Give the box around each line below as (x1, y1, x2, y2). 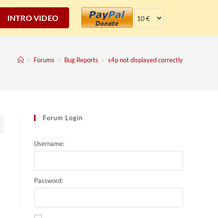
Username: (34, 139, 64, 147)
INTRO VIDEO (7, 13, 58, 22)
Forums (34, 56, 54, 64)
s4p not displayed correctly (108, 56, 183, 64)
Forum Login (43, 114, 83, 122)
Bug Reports (64, 56, 98, 64)
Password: (34, 176, 63, 184)
